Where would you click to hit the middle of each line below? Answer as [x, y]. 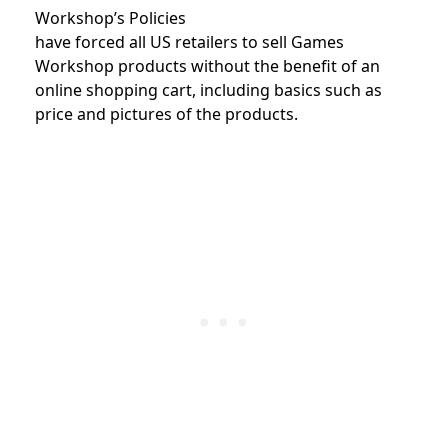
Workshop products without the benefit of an [207, 65]
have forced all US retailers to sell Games [189, 41]
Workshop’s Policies [110, 17]
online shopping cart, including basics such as [208, 89]
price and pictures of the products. [166, 113]
